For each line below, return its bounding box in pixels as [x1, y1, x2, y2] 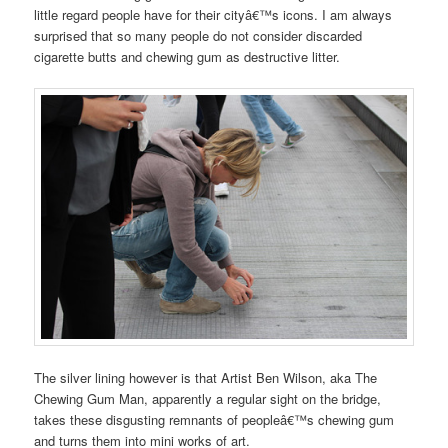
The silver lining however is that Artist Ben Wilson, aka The [34, 368, 378, 388]
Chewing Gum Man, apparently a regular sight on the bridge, [34, 389, 382, 409]
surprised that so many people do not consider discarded [34, 25, 363, 45]
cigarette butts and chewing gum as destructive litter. [34, 46, 341, 66]
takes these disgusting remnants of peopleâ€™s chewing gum [34, 410, 395, 430]
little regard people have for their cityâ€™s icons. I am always [34, 4, 393, 24]
